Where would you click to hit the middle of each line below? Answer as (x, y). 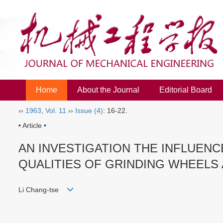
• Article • (32, 125)
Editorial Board (186, 90)
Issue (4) (89, 111)
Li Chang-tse (43, 190)
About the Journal (108, 90)
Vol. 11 (56, 111)
